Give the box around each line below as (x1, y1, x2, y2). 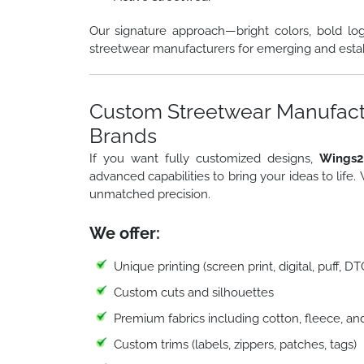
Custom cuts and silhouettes (113, 284, 274, 300)
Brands (89, 123, 157, 148)
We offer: (89, 223, 160, 243)
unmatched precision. (89, 186, 210, 201)
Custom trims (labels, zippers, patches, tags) (113, 336, 357, 352)
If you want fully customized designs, (89, 150, 319, 166)
